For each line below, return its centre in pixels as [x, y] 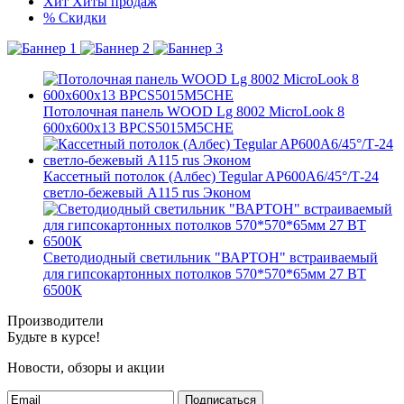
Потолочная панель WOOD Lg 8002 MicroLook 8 [194, 111]
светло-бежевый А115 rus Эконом [147, 193]
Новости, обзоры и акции [86, 367]
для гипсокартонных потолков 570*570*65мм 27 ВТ [205, 274]
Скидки [83, 18]
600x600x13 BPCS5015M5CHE [138, 128]
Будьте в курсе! [54, 337]
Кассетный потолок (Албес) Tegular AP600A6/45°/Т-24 [211, 176]
